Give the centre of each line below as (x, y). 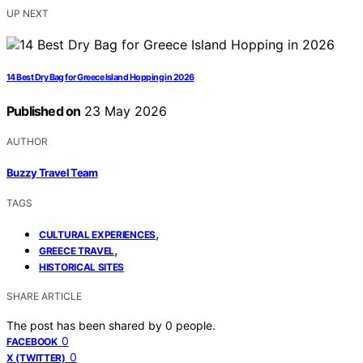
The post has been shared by (86, 325)
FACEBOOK (32, 341)
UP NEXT (28, 14)
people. (196, 325)
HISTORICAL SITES (82, 267)
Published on (44, 111)
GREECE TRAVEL (77, 250)
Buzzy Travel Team (52, 172)
